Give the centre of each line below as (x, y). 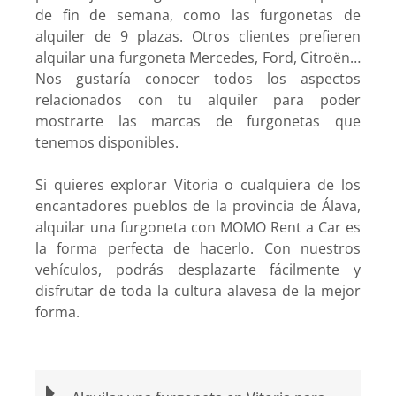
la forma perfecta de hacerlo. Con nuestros (198, 248)
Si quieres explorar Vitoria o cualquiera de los (198, 185)
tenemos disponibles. (107, 142)
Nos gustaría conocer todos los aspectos (198, 79)
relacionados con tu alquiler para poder (198, 100)
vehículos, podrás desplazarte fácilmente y (198, 270)
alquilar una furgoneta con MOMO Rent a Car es (198, 227)
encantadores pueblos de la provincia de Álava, (198, 206)
